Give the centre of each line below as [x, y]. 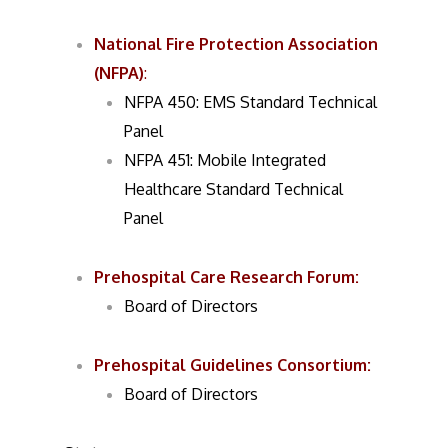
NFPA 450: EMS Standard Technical [251, 102]
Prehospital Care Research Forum [225, 277]
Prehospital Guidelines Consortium [231, 365]
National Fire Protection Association [236, 44]
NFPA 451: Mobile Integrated [225, 160]
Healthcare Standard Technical [234, 189]
